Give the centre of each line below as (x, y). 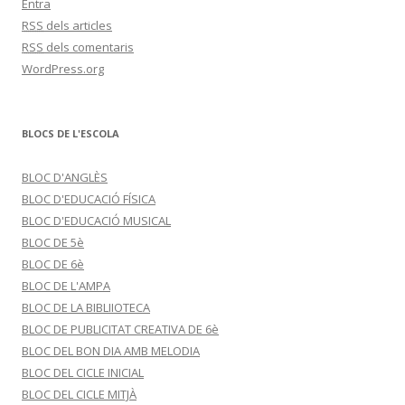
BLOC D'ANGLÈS (65, 177)
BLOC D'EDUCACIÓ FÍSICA (89, 199)
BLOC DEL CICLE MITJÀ (79, 394)
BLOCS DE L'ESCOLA (71, 133)
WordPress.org (63, 69)
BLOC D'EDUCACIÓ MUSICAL (96, 221)
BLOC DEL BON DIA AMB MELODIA (111, 351)
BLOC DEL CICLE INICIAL (83, 372)
